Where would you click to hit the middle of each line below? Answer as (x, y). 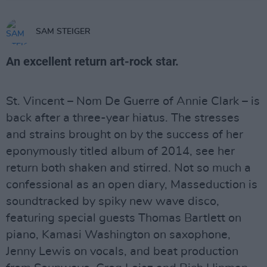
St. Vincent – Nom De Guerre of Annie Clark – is (133, 101)
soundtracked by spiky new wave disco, (113, 201)
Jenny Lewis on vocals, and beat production (122, 252)
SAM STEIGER (63, 32)
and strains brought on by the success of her (125, 135)
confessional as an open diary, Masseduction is (132, 185)
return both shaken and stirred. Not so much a (128, 168)
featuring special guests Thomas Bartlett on (124, 218)
